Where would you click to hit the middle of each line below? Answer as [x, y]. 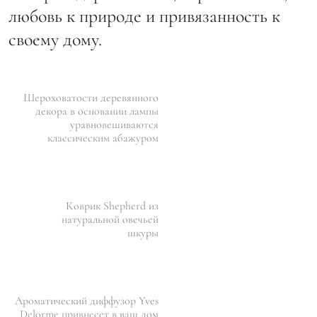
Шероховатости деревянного [91, 98]
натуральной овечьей [110, 220]
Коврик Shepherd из [112, 206]
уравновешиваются [114, 125]
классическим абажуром [103, 138]
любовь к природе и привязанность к [144, 16]
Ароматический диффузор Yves [87, 301]
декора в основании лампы [97, 111]
